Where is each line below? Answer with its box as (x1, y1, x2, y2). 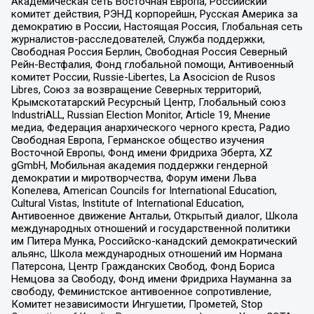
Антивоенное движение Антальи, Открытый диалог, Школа (11, 210, 298, 223)
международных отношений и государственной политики (11, 222, 290, 235)
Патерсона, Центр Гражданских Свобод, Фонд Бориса (11, 260, 275, 273)
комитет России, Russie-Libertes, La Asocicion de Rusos (11, 71, 275, 84)
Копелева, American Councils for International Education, (11, 184, 277, 198)
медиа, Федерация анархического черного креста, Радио (11, 121, 290, 135)
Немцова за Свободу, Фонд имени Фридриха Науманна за (11, 273, 292, 286)
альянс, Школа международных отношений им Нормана (11, 247, 282, 261)
